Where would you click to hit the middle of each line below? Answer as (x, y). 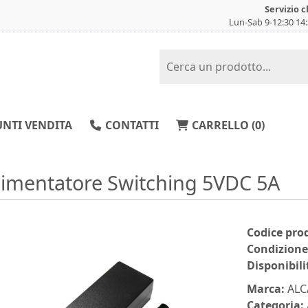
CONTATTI (131, 125)
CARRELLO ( (222, 125)
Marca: (266, 289)
